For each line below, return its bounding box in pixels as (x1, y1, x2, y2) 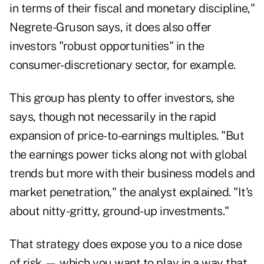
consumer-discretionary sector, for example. (9, 58, 236, 72)
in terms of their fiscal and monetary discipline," (9, 1, 255, 16)
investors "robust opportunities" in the (9, 39, 204, 54)
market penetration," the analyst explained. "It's (9, 185, 253, 200)
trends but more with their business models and (9, 166, 255, 181)
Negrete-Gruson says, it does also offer (9, 20, 212, 35)
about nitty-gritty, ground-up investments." (9, 204, 229, 219)
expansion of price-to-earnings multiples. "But (9, 128, 244, 143)
